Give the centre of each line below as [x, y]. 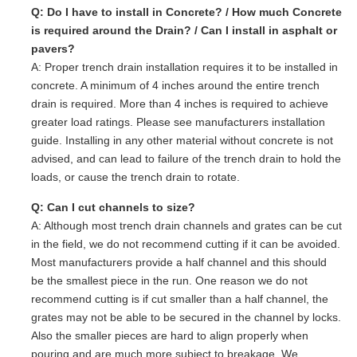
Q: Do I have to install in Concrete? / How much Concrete [186, 12]
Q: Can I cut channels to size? [113, 207]
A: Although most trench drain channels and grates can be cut [186, 225]
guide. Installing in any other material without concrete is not [182, 141]
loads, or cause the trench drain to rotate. [135, 177]
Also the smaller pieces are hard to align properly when [170, 335]
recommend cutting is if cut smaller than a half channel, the [180, 298]
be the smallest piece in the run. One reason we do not [169, 280]
